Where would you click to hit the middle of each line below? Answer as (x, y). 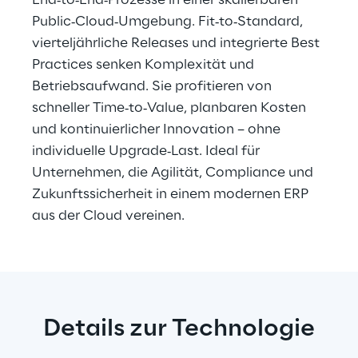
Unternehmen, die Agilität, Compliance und (174, 172)
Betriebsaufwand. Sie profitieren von (153, 86)
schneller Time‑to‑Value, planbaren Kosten (171, 107)
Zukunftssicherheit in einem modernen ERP (172, 194)
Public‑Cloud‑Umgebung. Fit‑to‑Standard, (169, 21)
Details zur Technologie (179, 329)
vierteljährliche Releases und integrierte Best (177, 43)
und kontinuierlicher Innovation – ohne (158, 129)
